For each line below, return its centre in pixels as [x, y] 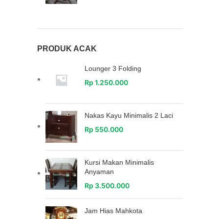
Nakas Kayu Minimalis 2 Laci [129, 115]
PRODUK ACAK [67, 49]
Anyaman [99, 172]
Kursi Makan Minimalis [119, 162]
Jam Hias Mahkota [113, 211]
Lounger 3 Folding [113, 68]
